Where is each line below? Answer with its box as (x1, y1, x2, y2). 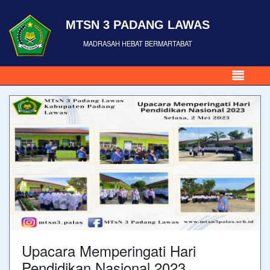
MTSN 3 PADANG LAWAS (66, 17, 210, 31)
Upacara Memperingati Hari (22, 239, 196, 261)
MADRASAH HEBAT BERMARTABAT (83, 38, 192, 48)
